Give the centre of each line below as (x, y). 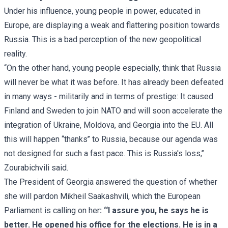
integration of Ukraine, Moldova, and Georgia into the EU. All (109, 125)
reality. (16, 53)
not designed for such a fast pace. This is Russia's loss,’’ (104, 153)
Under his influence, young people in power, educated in (102, 11)
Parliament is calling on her (52, 210)
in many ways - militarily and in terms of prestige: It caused (109, 96)
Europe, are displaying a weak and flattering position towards (112, 25)
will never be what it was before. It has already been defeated (114, 82)
